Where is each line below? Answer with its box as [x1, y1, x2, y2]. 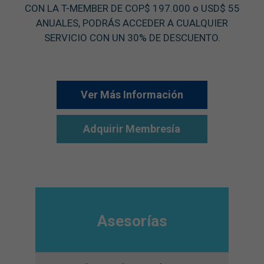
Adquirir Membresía [83, 123, 181, 135]
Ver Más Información [80, 88, 183, 101]
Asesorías [97, 212, 167, 230]
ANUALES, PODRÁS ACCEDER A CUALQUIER [36, 17, 228, 29]
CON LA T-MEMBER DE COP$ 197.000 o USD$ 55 [24, 2, 240, 14]
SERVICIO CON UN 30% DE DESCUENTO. [44, 32, 220, 44]
